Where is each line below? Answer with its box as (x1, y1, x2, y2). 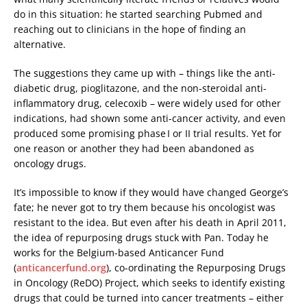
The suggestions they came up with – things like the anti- (14, 66, 275, 80)
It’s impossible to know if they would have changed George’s (14, 186, 288, 199)
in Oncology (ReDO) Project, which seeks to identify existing (14, 276, 285, 290)
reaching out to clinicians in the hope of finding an (14, 23, 246, 36)
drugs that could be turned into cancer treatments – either (14, 291, 284, 305)
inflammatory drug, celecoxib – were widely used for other (14, 97, 281, 110)
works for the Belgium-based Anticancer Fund (14, 246, 224, 260)
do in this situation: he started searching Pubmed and (14, 8, 262, 21)
